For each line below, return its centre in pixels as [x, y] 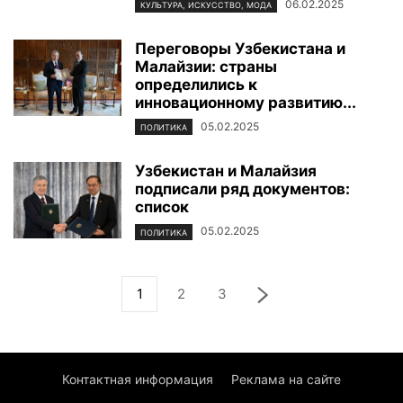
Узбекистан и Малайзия [226, 171]
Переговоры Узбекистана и [240, 49]
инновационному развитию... [246, 103]
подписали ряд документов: [242, 189]
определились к [196, 85]
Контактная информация [138, 379]
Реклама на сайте [286, 379]
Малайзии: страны [206, 67]
